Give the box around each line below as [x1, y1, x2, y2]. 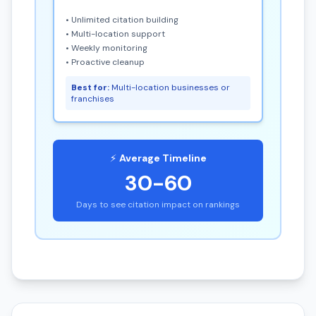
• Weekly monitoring [66, 42, 147, 54]
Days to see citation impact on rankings [76, 199, 240, 210]
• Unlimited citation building [66, 14, 178, 25]
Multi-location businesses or [109, 82, 230, 93]
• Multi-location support [66, 28, 165, 39]
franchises [71, 93, 114, 104]
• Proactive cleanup [66, 56, 145, 68]
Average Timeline [119, 152, 207, 164]
